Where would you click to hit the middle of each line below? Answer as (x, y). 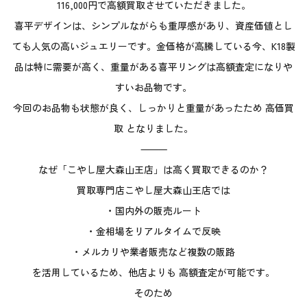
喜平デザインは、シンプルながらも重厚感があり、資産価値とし (153, 25)
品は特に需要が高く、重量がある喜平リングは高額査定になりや (153, 66)
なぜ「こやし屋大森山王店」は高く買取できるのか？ (153, 169)
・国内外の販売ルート (153, 210)
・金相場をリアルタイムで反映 (153, 231)
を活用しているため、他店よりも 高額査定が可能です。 (153, 272)
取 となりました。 (153, 128)
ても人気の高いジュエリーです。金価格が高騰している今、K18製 (153, 46)
